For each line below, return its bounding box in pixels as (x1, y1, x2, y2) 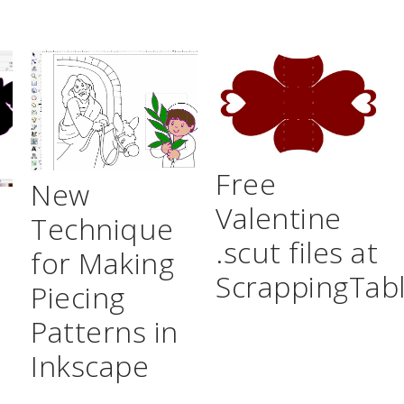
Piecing (31, 278, 125, 317)
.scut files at (216, 232, 379, 271)
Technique (31, 209, 174, 249)
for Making (31, 243, 175, 283)
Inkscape (31, 346, 150, 386)
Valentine (216, 197, 342, 237)
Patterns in (31, 312, 179, 352)
